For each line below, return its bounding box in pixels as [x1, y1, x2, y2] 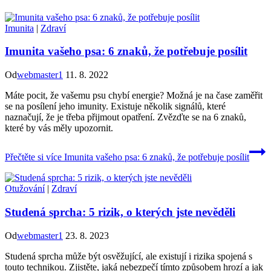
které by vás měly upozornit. [5, 123, 113, 134]
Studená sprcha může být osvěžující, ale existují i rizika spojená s [5, 250, 252, 261]
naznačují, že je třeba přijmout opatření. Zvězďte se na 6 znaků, [5, 112, 246, 123]
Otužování [5, 183, 45, 194]
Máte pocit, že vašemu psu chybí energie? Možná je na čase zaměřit [5, 90, 263, 101]
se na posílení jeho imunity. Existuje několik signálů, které [5, 101, 226, 112]
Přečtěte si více [5, 152, 62, 163]
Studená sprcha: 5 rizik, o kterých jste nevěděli [5, 205, 235, 218]
